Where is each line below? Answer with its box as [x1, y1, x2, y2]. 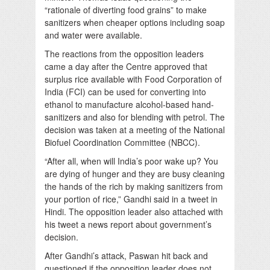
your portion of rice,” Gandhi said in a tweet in [45, 192, 218, 205]
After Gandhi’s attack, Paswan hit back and [45, 249, 208, 262]
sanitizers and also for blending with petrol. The [45, 110, 225, 123]
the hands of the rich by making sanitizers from [45, 180, 223, 192]
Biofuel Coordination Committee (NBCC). [45, 136, 200, 148]
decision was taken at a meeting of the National [45, 123, 225, 136]
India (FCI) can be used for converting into [45, 85, 206, 98]
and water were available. [45, 28, 142, 41]
